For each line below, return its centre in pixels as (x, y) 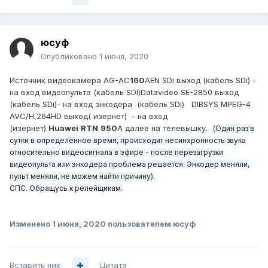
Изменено (31, 224)
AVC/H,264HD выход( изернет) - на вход (89, 116)
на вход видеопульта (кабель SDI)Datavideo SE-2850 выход (124, 92)
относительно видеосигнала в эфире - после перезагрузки (116, 153)
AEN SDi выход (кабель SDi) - (200, 80)
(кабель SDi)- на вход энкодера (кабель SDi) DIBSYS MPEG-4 (130, 104)
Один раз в (235, 129)
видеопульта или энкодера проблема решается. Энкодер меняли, (130, 165)
